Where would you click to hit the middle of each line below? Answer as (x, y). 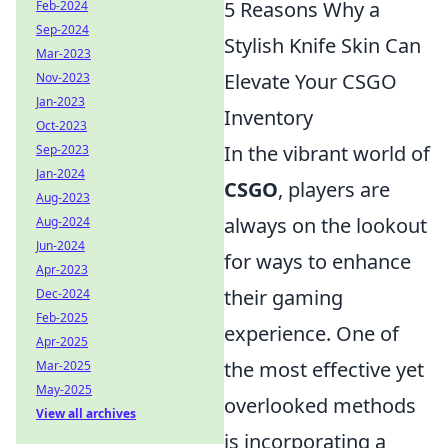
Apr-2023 (62, 269)
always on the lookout (325, 225)
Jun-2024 (60, 245)
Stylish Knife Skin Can (322, 45)
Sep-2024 (62, 29)
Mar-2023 (63, 53)
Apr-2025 (62, 341)
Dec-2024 (63, 293)
